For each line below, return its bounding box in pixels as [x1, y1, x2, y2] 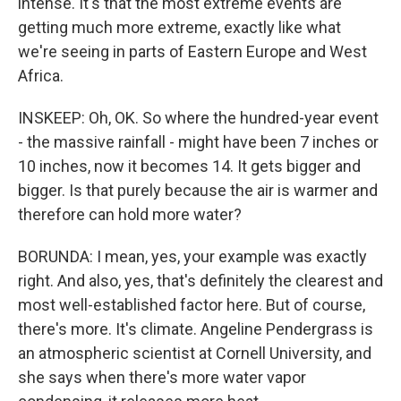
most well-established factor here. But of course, [18, 294, 365, 314]
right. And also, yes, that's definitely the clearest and [18, 270, 383, 290]
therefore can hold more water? [18, 204, 242, 224]
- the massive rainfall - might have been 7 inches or [18, 132, 379, 151]
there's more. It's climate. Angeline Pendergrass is [18, 319, 373, 338]
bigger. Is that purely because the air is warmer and [18, 180, 378, 200]
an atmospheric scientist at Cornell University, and [18, 343, 371, 363]
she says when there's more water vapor [18, 367, 306, 387]
